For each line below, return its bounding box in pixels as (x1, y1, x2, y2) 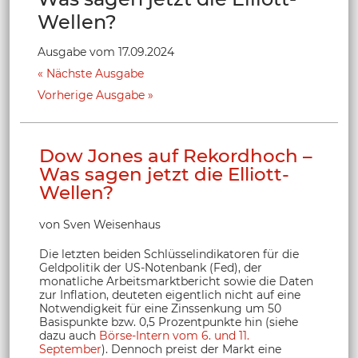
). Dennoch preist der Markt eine (101, 341, 281, 356)
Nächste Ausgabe (46, 66, 144, 81)
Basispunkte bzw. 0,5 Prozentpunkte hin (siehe (39, 314, 298, 329)
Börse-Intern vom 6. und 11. (99, 328, 249, 343)
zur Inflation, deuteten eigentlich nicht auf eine (39, 287, 300, 302)
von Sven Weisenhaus (39, 217, 161, 232)
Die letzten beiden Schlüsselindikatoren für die (39, 246, 299, 261)
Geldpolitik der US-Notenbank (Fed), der (39, 260, 262, 275)
